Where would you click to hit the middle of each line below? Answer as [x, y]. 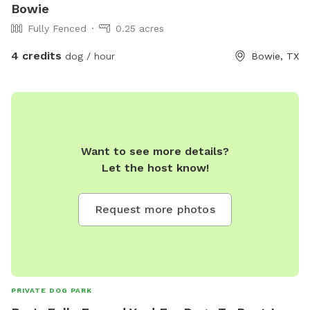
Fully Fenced [57, 29]
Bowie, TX [275, 56]
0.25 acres [140, 29]
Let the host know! [155, 167]
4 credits [36, 56]
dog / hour [88, 56]
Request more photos [155, 209]
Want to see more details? [155, 151]
